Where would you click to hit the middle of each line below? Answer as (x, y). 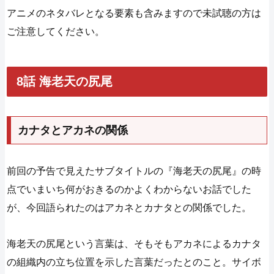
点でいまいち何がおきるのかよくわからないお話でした (129, 190)
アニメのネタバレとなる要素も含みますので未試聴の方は (134, 13)
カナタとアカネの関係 (72, 131)
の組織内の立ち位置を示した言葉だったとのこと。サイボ (134, 262)
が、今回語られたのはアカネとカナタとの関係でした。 (129, 208)
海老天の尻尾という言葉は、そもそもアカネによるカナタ (134, 244)
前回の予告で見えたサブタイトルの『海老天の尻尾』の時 (134, 171)
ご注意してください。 (56, 31)
